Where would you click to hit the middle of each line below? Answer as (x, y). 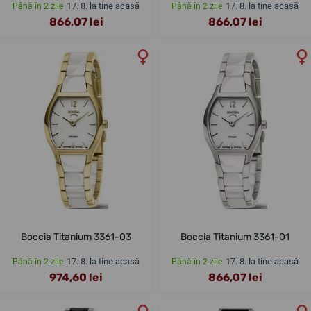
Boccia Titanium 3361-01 (235, 237)
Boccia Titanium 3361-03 (76, 237)
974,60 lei (76, 278)
